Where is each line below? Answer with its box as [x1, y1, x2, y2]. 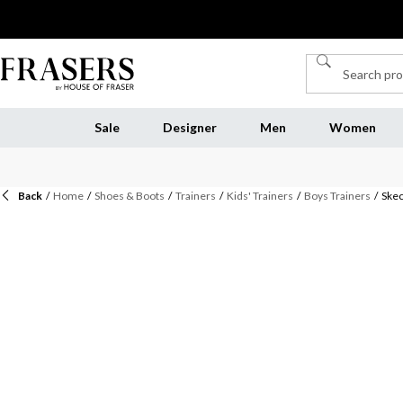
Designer [162, 120, 217, 135]
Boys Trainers [304, 189, 371, 202]
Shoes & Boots [94, 189, 165, 202]
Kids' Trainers [227, 189, 293, 202]
